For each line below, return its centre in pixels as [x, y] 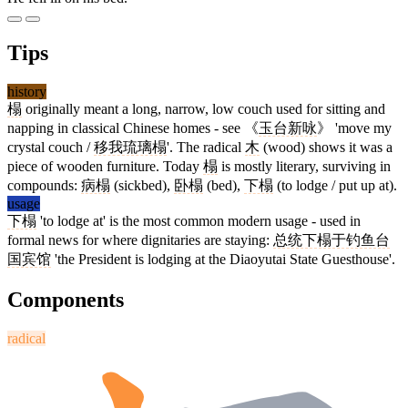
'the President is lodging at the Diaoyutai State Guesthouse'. [223, 260]
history [27, 92]
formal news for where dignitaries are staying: [140, 240]
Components [66, 300]
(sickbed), [142, 186]
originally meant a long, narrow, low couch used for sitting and [204, 109]
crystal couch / [51, 148]
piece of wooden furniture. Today [105, 167]
